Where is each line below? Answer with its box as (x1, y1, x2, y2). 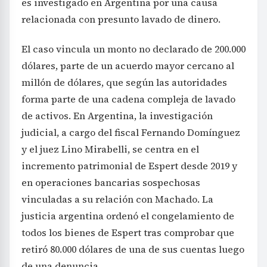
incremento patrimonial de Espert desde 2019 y (21, 159, 237, 173)
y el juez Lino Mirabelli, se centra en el (21, 142, 199, 156)
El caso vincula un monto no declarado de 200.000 (21, 42, 246, 56)
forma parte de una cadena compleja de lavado (21, 92, 235, 106)
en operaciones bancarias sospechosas (21, 176, 200, 190)
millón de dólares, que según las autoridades (21, 76, 227, 89)
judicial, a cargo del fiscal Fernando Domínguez (21, 126, 240, 139)
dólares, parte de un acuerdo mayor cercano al (21, 59, 234, 73)
